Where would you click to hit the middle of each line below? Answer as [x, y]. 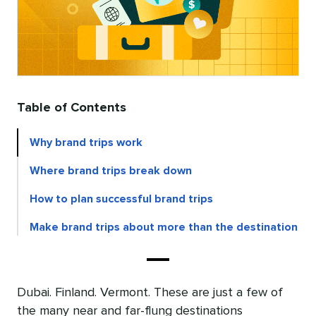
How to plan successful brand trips [121, 199]
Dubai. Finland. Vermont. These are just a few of [150, 293]
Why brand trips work [86, 143]
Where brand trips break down [111, 171]
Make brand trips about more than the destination [164, 227]
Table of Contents [72, 108]
